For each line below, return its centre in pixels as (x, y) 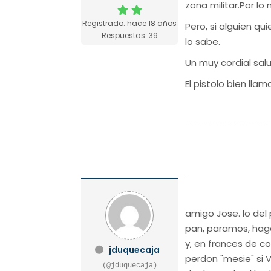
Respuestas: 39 (129, 35)
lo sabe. (203, 41)
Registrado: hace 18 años (130, 23)
